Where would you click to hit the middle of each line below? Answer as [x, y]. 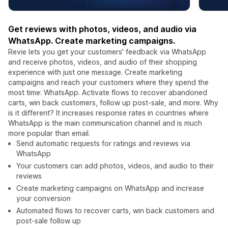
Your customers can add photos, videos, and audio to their [115, 166]
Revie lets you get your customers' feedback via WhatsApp [107, 52]
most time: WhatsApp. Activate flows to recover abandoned [108, 93]
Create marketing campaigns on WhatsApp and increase [110, 188]
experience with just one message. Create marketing [95, 72]
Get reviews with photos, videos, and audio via [102, 29]
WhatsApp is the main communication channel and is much [105, 123]
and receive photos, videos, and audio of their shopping [103, 62]
